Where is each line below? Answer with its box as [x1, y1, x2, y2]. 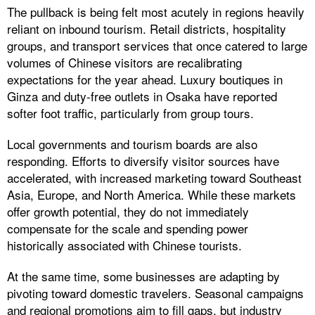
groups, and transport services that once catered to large [7, 36, 307, 54]
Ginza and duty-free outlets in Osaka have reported [7, 86, 277, 105]
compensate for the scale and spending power [7, 219, 248, 237]
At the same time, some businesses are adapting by [7, 266, 280, 285]
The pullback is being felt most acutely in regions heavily [7, 2, 304, 20]
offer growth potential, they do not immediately [7, 202, 249, 220]
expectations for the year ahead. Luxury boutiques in [7, 70, 283, 88]
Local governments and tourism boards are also [7, 134, 257, 153]
